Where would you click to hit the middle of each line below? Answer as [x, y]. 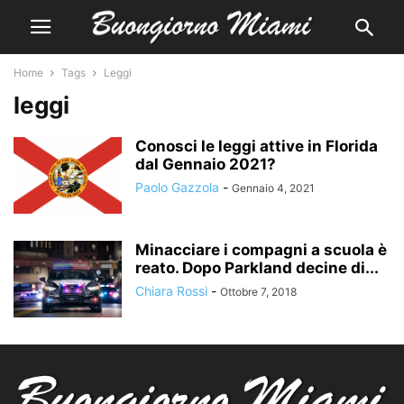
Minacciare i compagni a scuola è [261, 250]
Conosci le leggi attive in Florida [257, 146]
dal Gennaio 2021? [206, 164]
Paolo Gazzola [177, 187]
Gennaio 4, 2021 [273, 188]
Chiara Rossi [171, 291]
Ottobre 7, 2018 [258, 292]
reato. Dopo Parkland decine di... [257, 268]
